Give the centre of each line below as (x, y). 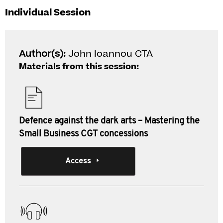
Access (78, 161)
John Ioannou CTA (111, 54)
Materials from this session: (79, 67)
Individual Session (48, 13)
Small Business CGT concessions (83, 134)
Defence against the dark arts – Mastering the (109, 121)
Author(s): (44, 54)
